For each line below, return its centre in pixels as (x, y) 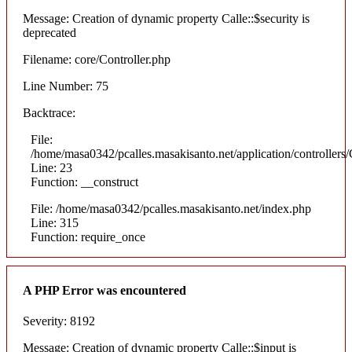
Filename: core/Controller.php (97, 60)
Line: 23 (51, 168)
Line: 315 (55, 223)
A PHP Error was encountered (104, 290)
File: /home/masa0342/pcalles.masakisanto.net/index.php (171, 209)
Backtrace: (49, 113)
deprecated (49, 33)
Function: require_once (88, 237)
